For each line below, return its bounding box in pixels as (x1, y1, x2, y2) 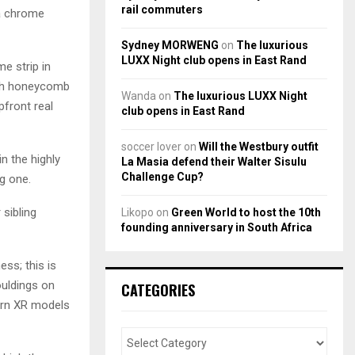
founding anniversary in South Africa (121, 220, 312, 234)
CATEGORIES (121, 279, 195, 300)
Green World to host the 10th (171, 205, 321, 219)
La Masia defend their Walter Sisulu (121, 155, 307, 168)
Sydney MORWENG (121, 38, 219, 52)
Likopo (121, 205, 154, 219)
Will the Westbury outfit (199, 139, 319, 153)
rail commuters (121, 2, 203, 16)
